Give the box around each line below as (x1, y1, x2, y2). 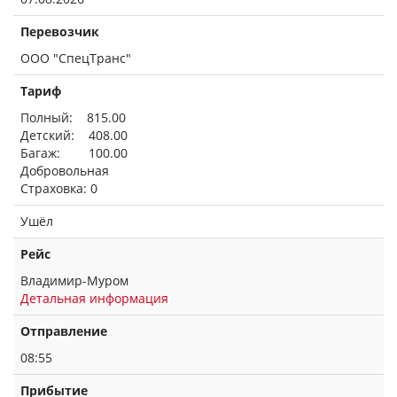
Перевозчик (20, 23, 99, 40)
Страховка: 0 (20, 180, 97, 197)
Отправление (20, 323, 107, 339)
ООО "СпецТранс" (20, 50, 131, 66)
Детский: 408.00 (20, 127, 128, 144)
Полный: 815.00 (20, 109, 126, 126)
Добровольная (20, 162, 109, 179)
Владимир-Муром (20, 272, 128, 289)
